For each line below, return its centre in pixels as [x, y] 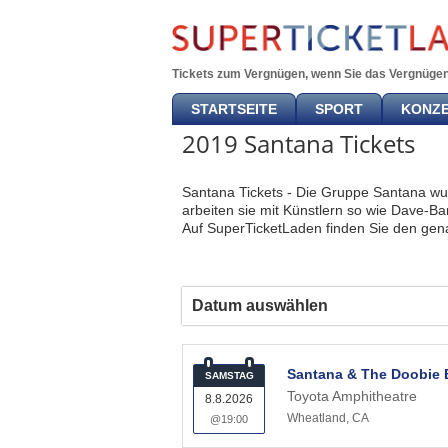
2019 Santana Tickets [298, 143]
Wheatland [316, 418]
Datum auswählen [260, 305]
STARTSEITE [234, 109]
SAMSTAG [229, 375]
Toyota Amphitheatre [352, 396]
